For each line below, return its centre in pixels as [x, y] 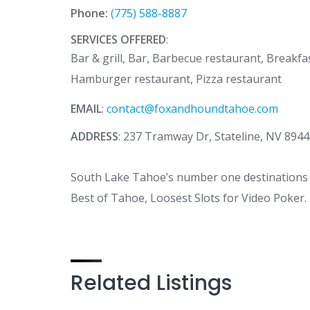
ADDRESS [94, 136]
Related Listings [151, 283]
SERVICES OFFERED [118, 39]
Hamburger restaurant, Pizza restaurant [176, 79]
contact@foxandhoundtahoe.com [192, 109]
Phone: [91, 13]
